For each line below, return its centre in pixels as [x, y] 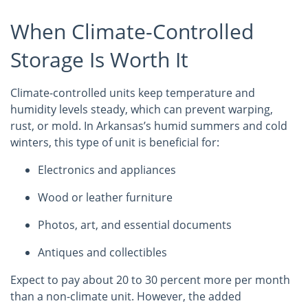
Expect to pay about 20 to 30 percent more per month [150, 280]
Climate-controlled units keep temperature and [133, 93]
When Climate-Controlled [132, 31]
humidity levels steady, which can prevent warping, [142, 109]
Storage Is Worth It [99, 59]
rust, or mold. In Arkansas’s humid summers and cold [149, 126]
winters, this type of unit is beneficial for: [115, 142]
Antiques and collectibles [102, 252]
